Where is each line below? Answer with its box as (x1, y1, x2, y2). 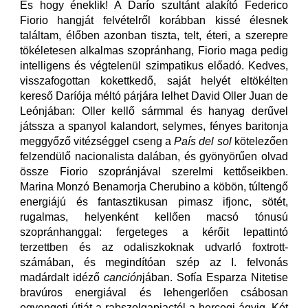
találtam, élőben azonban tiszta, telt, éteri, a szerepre (20, 30, 288, 42)
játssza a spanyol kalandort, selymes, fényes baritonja (20, 120, 288, 133)
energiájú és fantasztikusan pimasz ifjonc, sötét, (20, 196, 288, 208)
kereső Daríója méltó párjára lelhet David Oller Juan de (20, 90, 288, 102)
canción (104, 272, 142, 284)
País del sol (174, 135, 232, 148)
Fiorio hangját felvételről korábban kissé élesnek (20, 14, 288, 27)
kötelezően (231, 135, 289, 148)
